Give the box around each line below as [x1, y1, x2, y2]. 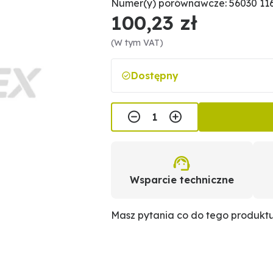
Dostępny [131, 69, 179, 82]
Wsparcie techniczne [129, 174, 234, 186]
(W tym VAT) [111, 37, 164, 48]
